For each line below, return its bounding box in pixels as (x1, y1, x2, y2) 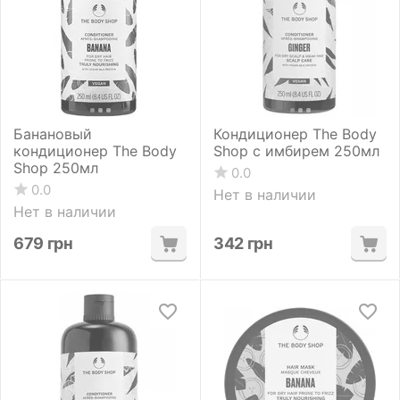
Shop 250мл (13, 158, 98, 177)
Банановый (13, 124, 92, 143)
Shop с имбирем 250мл (213, 141, 379, 160)
